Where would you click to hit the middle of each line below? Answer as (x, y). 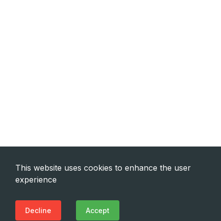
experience (36, 180)
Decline (38, 210)
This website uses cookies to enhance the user (103, 168)
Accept (98, 210)
